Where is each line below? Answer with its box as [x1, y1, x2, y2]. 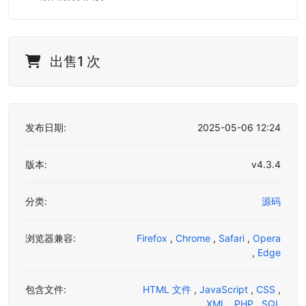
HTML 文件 [143, 283, 194, 296]
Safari [219, 232, 247, 245]
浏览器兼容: [25, 232, 76, 245]
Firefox [137, 232, 170, 245]
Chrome [176, 232, 213, 245]
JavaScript [199, 283, 251, 296]
